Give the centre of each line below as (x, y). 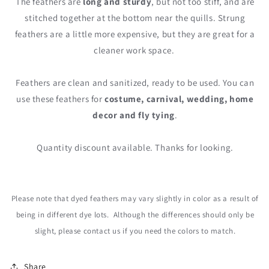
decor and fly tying (134, 115)
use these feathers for (61, 99)
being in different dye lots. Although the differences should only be (135, 215)
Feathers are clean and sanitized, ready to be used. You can (135, 83)
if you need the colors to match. (179, 231)
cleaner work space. (135, 50)
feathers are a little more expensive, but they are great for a (135, 34)
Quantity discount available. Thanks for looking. (135, 148)
